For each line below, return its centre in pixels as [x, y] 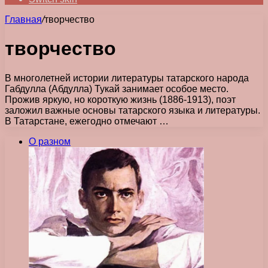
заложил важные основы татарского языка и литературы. [133, 110]
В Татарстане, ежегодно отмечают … [87, 121]
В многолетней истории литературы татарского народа [127, 78]
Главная [23, 19]
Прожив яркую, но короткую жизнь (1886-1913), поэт [120, 99]
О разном [50, 141]
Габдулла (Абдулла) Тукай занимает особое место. [117, 89]
